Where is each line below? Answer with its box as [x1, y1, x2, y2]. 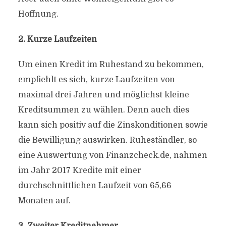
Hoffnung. [18, 10, 59, 19]
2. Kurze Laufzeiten [18, 35, 97, 44]
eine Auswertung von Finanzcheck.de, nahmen [18, 151, 207, 160]
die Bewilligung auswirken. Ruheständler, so [18, 136, 197, 145]
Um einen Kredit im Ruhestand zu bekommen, [18, 60, 204, 69]
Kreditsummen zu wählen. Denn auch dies [18, 105, 189, 115]
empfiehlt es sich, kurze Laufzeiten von [18, 75, 175, 84]
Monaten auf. [18, 196, 71, 205]
